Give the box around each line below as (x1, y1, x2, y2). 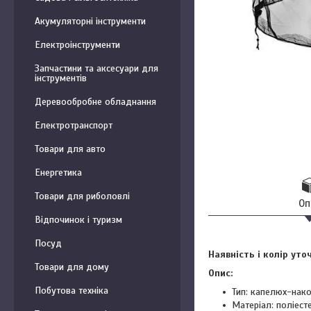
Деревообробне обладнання (35, 96, 156, 108)
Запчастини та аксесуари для (35, 62, 158, 74)
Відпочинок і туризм (35, 214, 122, 226)
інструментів (35, 72, 87, 84)
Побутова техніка (35, 285, 108, 296)
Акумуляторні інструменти (35, 15, 146, 27)
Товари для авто (35, 143, 106, 155)
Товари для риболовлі (35, 190, 130, 202)
